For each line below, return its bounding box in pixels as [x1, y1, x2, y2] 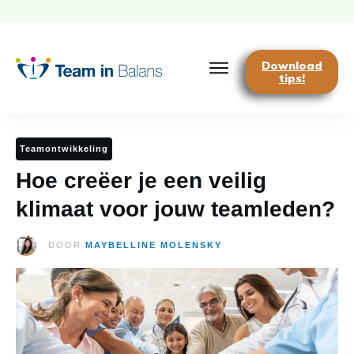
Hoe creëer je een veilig [16, 168, 266, 193]
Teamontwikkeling [20, 144, 108, 153]
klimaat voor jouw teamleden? [16, 197, 335, 221]
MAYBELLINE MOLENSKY [85, 240, 222, 250]
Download [262, 58, 322, 73]
